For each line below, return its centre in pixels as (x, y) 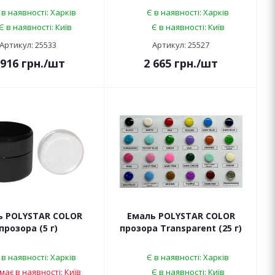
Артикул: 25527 (181, 45)
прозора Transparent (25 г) (181, 228)
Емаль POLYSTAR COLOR (181, 216)
